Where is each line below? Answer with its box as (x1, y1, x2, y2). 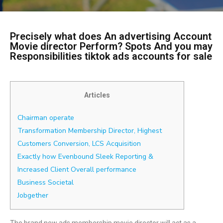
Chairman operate (17, 113, 74, 122)
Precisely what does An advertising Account (10, 30, 212, 42)
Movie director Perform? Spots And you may (10, 40, 213, 52)
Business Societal (17, 178, 74, 187)
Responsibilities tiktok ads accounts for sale (10, 50, 212, 62)
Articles (84, 91, 110, 99)
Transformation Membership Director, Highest (17, 126, 162, 135)
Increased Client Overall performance (17, 165, 136, 174)
